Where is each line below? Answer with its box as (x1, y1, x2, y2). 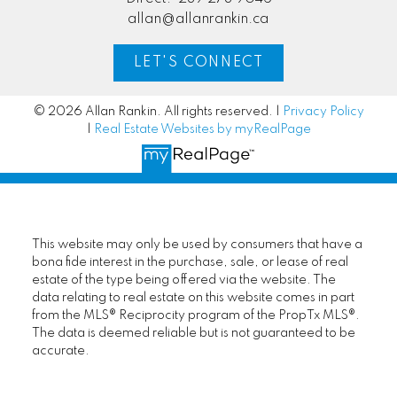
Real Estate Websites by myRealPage (93, 122, 311, 136)
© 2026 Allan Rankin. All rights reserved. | (33, 105, 283, 118)
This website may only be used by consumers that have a (31, 238, 362, 252)
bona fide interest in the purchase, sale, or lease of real (31, 256, 348, 269)
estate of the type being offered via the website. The (31, 274, 336, 287)
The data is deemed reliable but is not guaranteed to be (31, 327, 355, 340)
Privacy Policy (282, 105, 364, 118)
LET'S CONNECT (133, 55, 264, 70)
